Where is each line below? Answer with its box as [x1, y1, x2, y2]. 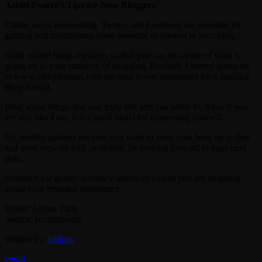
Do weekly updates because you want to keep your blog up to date [5, 132, 250, 142]
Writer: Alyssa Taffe [5, 203, 78, 213]
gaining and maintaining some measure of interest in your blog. [5, 30, 236, 40]
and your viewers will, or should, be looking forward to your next [5, 142, 246, 153]
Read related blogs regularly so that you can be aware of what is [5, 50, 240, 60]
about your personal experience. [5, 183, 122, 194]
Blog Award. [5, 81, 52, 92]
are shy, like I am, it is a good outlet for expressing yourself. [5, 112, 224, 122]
